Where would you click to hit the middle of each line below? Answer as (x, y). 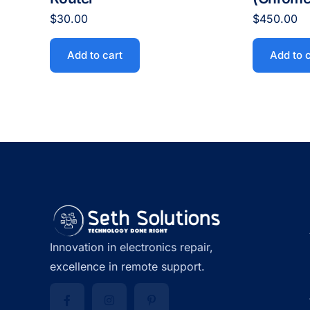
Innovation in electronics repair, (131, 247)
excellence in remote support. (127, 266)
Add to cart (95, 55)
